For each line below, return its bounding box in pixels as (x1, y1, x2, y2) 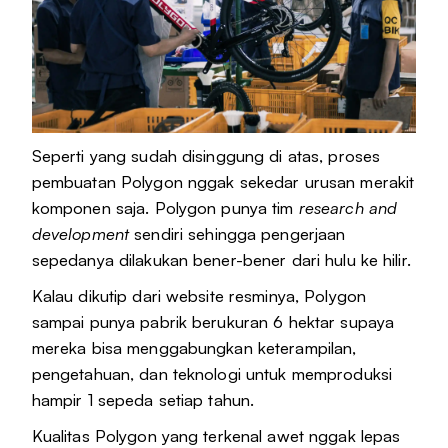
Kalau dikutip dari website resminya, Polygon (31, 285, 367, 307)
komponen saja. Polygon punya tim (31, 197, 299, 219)
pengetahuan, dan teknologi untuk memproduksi (31, 363, 393, 385)
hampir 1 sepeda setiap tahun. (31, 389, 255, 411)
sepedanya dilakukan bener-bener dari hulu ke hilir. (31, 249, 416, 271)
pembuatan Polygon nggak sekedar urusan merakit (31, 171, 415, 193)
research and (298, 197, 398, 219)
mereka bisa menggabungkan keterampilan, (31, 337, 357, 359)
